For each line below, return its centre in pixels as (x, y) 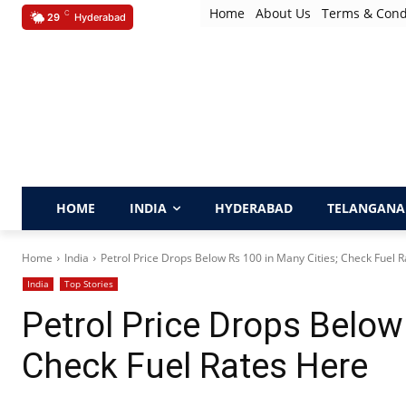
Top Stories (89, 284)
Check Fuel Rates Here (195, 366)
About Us (284, 13)
